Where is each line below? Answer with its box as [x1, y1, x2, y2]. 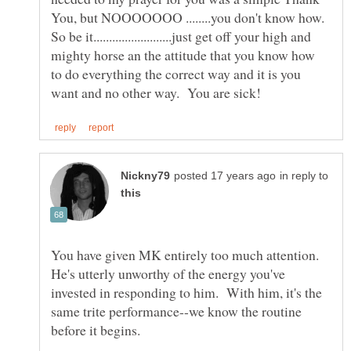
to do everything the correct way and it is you [51, 64, 301, 84]
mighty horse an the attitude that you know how [51, 45, 315, 65]
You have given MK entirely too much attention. [51, 244, 324, 264]
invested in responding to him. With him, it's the [51, 282, 322, 302]
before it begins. [51, 320, 145, 339]
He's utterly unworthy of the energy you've [51, 263, 285, 283]
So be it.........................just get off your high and [51, 27, 311, 46]
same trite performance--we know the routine [51, 301, 302, 320]
